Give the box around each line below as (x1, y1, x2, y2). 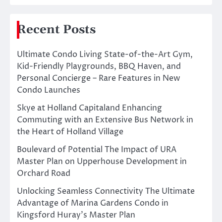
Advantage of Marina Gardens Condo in (17, 197, 168, 209)
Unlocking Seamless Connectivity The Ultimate (17, 185, 195, 197)
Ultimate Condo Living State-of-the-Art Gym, (17, 49, 193, 60)
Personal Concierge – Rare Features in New (17, 72, 180, 84)
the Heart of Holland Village (17, 126, 123, 137)
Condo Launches (17, 84, 80, 96)
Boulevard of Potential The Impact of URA (17, 144, 176, 155)
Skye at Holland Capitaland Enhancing (17, 102, 162, 113)
